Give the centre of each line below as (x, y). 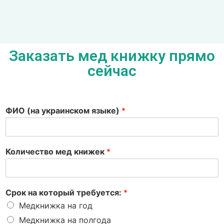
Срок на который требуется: (64, 193)
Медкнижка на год (56, 206)
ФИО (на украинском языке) (63, 111)
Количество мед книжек (56, 152)
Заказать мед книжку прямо (112, 56)
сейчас (112, 71)
